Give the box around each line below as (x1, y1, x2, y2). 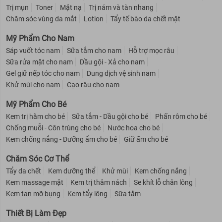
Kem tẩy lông (67, 189, 108, 198)
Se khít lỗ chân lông (134, 178, 193, 186)
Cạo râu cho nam (67, 80, 119, 89)
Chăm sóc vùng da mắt (6, 14, 77, 23)
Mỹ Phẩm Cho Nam (6, 33, 74, 43)
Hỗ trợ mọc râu (128, 46, 174, 55)
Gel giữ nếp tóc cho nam (6, 69, 80, 77)
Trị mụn (6, 3, 29, 11)
